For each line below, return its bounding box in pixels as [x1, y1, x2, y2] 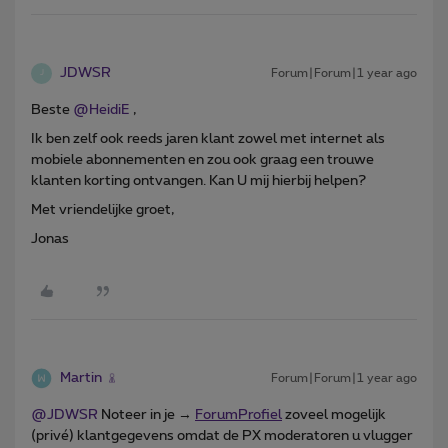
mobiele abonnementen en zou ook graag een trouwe [31, 152, 374, 167]
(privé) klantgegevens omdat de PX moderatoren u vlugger [31, 428, 413, 443]
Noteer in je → [98, 407, 195, 422]
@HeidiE [73, 102, 130, 117]
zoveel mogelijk [282, 407, 386, 422]
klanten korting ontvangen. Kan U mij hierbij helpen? [31, 173, 366, 188]
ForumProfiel [195, 407, 282, 422]
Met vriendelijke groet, [31, 202, 174, 217]
